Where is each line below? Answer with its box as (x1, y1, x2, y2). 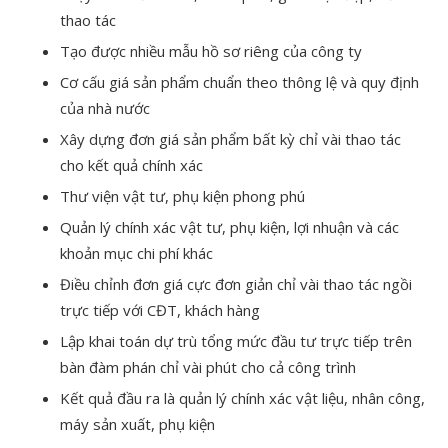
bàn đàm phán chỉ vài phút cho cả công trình (60, 356, 356, 377)
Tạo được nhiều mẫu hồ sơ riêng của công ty (60, 40, 362, 61)
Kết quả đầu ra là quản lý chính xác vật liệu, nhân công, (60, 387, 425, 408)
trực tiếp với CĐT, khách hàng (60, 299, 260, 320)
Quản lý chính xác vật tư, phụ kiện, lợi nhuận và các (60, 216, 399, 237)
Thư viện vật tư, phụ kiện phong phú (60, 185, 305, 206)
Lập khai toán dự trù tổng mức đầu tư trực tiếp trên (60, 330, 412, 351)
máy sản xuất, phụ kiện (60, 413, 215, 434)
